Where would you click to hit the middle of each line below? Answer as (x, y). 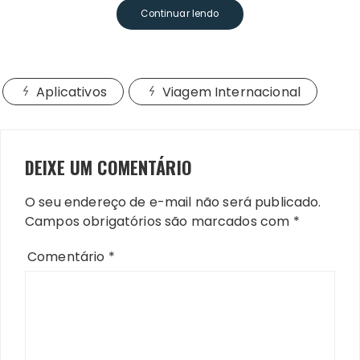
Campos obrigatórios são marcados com (159, 222)
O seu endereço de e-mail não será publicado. (178, 202)
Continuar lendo (180, 14)
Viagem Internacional (231, 92)
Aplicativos (72, 92)
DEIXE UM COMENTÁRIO (108, 168)
